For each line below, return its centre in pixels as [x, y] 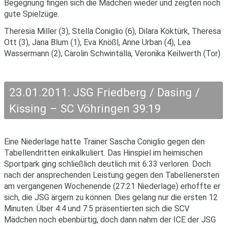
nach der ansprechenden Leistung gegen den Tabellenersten [112, 175]
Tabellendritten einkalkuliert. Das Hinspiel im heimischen [103, 153]
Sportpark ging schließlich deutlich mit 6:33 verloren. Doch [107, 164]
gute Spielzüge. [32, 14]
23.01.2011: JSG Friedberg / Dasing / [104, 92]
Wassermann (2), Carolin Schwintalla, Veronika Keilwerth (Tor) [112, 53]
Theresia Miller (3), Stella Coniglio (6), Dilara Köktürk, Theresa [112, 31]
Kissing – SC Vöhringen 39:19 [85, 109]
